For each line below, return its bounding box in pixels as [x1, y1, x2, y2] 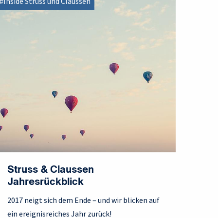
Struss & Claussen [7, 165, 94, 176]
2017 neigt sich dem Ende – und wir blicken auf [7, 195, 160, 205]
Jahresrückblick [7, 177, 84, 188]
